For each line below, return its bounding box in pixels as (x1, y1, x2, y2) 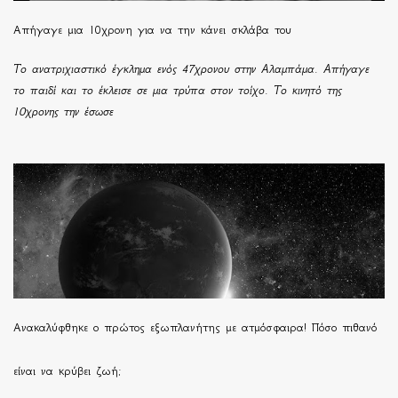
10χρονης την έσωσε (13, 104, 114, 118)
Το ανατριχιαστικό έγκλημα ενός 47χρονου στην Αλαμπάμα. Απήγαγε (13, 61, 370, 76)
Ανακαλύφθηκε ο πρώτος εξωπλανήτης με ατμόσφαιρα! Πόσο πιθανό (13, 320, 377, 334)
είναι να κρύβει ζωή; (13, 363, 122, 378)
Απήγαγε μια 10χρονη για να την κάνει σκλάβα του (13, 22, 291, 36)
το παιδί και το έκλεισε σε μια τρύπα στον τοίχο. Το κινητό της (13, 83, 342, 97)
